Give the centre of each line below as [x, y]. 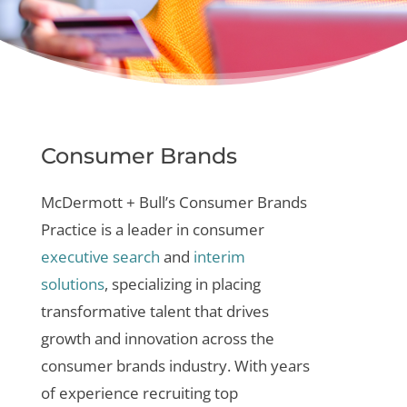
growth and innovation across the [157, 338]
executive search [100, 257]
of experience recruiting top [139, 393]
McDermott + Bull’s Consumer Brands [174, 202]
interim [219, 257]
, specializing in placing [182, 284]
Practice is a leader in [116, 229]
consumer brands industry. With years [175, 366]
